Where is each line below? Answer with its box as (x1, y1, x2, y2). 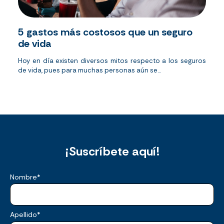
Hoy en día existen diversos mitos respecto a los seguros (18, 56, 206, 65)
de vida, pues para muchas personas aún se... (18, 65, 160, 74)
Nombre (10, 172, 37, 181)
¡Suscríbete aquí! (64, 143, 159, 159)
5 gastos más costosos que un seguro (18, 25, 192, 38)
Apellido (10, 210, 37, 219)
